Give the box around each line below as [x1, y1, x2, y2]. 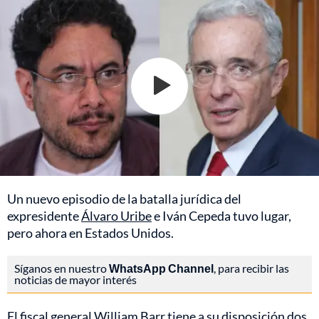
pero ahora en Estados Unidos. [7, 224, 174, 241]
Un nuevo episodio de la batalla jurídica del [7, 190, 241, 206]
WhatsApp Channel [109, 261, 214, 275]
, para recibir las [214, 261, 289, 275]
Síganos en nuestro [14, 261, 109, 275]
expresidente [7, 207, 81, 224]
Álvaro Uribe [81, 207, 152, 224]
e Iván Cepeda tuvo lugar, [152, 207, 291, 224]
